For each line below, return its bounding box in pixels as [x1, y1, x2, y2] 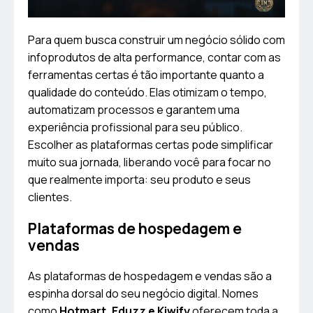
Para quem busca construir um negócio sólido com [28, 32, 285, 48]
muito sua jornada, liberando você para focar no [28, 154, 271, 170]
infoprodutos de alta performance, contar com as [28, 50, 281, 66]
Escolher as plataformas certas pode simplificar [28, 137, 273, 153]
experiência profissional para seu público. [28, 119, 242, 136]
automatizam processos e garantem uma [28, 102, 240, 118]
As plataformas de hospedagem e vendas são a [28, 268, 272, 284]
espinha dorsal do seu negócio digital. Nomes [28, 286, 259, 302]
